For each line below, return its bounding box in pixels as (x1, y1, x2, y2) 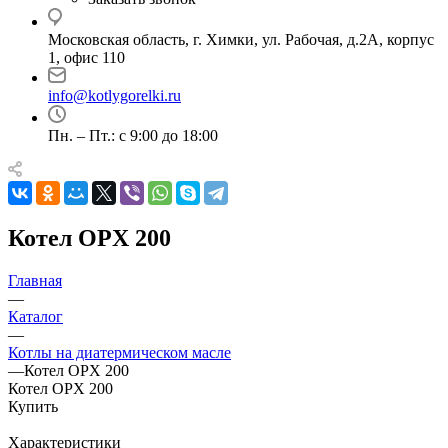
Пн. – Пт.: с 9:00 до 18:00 (48, 127, 218, 144)
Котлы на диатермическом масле (8, 343, 231, 361)
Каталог (8, 307, 63, 325)
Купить (8, 397, 58, 415)
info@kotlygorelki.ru (48, 87, 181, 104)
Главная (8, 271, 62, 289)
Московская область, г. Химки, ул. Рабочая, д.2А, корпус (48, 31, 434, 48)
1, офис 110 (48, 49, 125, 66)
